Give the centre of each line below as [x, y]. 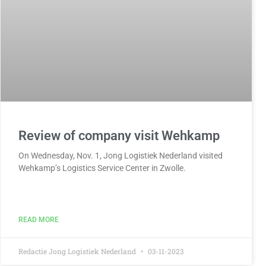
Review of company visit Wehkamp [119, 135]
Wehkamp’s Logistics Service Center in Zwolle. [102, 168]
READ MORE [38, 219]
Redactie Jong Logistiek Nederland [78, 251]
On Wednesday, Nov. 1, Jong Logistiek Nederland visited [120, 155]
